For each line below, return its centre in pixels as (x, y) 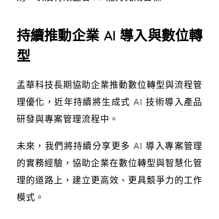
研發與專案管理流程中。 (67, 119)
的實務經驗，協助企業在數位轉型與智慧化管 (109, 163)
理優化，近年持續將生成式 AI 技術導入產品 (109, 102)
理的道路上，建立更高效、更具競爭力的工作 (109, 180)
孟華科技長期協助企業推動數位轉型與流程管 (109, 85)
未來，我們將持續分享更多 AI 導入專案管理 (109, 146)
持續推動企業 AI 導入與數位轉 (109, 35)
